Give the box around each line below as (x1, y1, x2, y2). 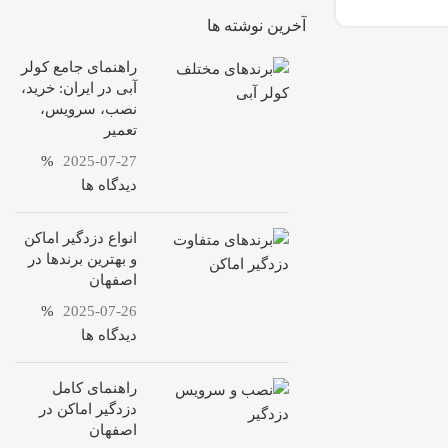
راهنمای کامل (52, 380, 137, 396)
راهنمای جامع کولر (21, 59, 137, 75)
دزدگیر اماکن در (39, 401, 137, 417)
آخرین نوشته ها (207, 17, 306, 34)
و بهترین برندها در (28, 251, 137, 267)
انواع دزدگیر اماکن (24, 230, 137, 246)
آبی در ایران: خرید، (21, 80, 137, 96)
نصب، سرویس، (40, 101, 137, 117)
